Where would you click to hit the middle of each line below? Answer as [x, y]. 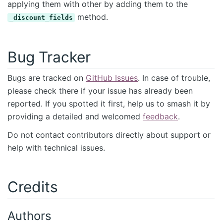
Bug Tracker [49, 57]
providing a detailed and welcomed [75, 117]
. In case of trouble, [174, 78]
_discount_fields [41, 17]
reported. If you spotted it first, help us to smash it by [109, 104]
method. [91, 17]
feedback [160, 117]
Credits [33, 187]
